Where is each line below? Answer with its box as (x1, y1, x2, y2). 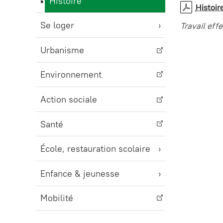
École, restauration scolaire (40, 143, 150, 155)
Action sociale (40, 93, 97, 105)
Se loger (40, 19, 74, 31)
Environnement (40, 69, 102, 81)
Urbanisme (40, 44, 84, 56)
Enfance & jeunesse (40, 167, 119, 179)
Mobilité (40, 192, 73, 204)
